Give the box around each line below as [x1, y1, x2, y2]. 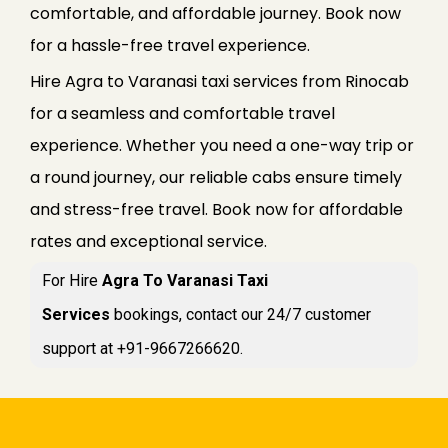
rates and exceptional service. [30, 229, 267, 253]
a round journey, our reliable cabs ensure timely [30, 165, 402, 189]
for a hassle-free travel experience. [30, 33, 310, 57]
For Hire [42, 270, 102, 290]
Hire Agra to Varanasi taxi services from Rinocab [30, 69, 409, 93]
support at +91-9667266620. [42, 338, 243, 358]
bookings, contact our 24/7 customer [110, 304, 371, 324]
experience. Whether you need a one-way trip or [30, 133, 414, 157]
